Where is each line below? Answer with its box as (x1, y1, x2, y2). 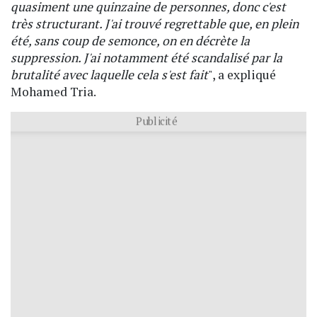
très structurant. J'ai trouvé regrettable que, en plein (11, 15, 299, 32)
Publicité (136, 113, 177, 127)
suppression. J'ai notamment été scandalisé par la (11, 49, 282, 66)
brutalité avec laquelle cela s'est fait (11, 66, 208, 83)
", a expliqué (208, 66, 276, 83)
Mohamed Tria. (11, 83, 96, 100)
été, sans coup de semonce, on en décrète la (11, 32, 250, 49)
